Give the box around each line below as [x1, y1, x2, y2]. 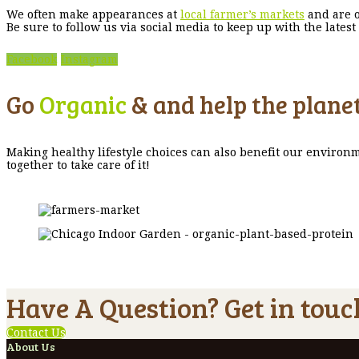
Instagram [61, 53, 118, 67]
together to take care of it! [6, 159, 150, 172]
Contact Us [6, 326, 66, 340]
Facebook [6, 53, 57, 67]
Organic [39, 88, 127, 121]
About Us [6, 339, 55, 355]
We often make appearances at [6, 8, 180, 22]
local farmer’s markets [180, 8, 305, 22]
